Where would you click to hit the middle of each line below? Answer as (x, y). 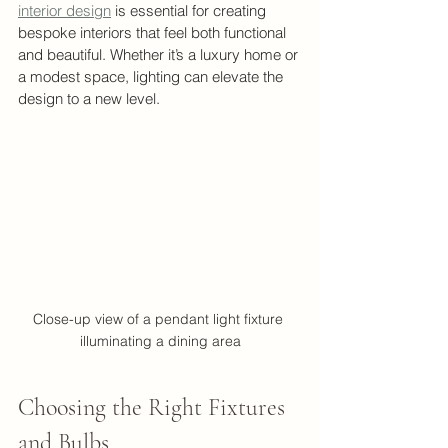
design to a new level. (89, 98)
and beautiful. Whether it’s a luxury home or (160, 54)
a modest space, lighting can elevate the (152, 76)
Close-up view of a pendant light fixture (160, 318)
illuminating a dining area (160, 340)
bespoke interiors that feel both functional (154, 32)
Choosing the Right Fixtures (154, 407)
